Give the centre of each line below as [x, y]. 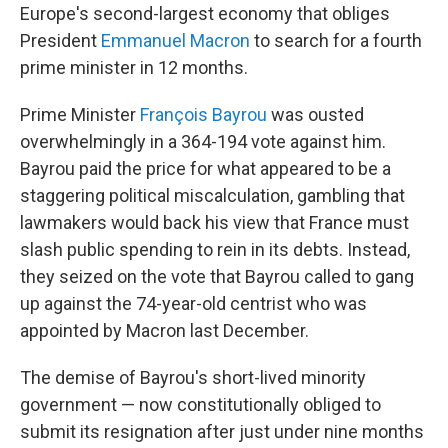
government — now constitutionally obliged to [200, 404]
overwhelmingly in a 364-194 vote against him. [203, 141]
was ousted [315, 114]
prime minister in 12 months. [134, 67]
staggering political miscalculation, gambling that [212, 195]
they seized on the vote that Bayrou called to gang [217, 276]
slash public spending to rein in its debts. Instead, [215, 249]
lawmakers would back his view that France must [214, 222]
